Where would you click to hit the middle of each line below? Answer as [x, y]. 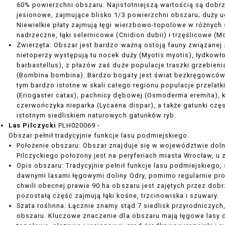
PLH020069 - [78, 126]
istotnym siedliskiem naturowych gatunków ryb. [96, 116]
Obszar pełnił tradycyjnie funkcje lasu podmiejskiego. [99, 136]
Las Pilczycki [32, 126]
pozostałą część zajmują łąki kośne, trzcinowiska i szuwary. [118, 196]
